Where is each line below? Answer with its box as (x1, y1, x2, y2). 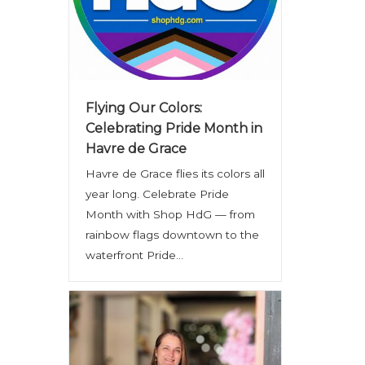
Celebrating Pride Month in (85, 121, 262, 136)
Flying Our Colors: (85, 100, 202, 116)
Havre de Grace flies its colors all (85, 167, 265, 180)
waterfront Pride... (85, 248, 183, 262)
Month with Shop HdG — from (85, 208, 255, 221)
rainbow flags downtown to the (85, 228, 259, 241)
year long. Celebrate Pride (85, 187, 229, 200)
